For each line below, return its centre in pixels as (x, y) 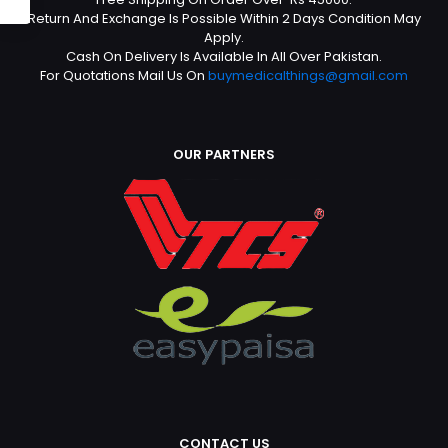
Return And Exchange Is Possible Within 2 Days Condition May (224, 18)
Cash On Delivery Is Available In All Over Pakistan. (224, 56)
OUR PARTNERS (224, 154)
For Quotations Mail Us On (124, 75)
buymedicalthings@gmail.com (308, 75)
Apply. (224, 37)
